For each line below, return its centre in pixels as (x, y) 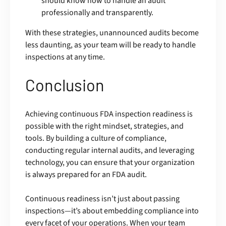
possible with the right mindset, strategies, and (104, 126)
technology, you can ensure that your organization (110, 162)
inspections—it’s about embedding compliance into (112, 211)
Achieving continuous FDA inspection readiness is (109, 114)
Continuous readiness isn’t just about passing (102, 199)
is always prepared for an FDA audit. (86, 174)
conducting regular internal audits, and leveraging (110, 150)
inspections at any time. (65, 57)
